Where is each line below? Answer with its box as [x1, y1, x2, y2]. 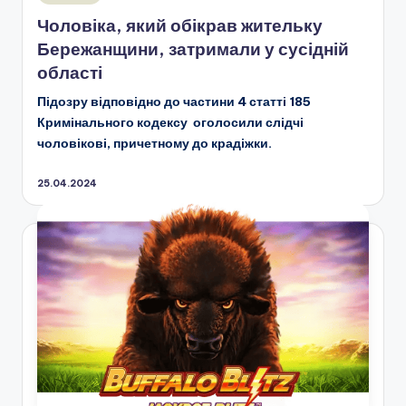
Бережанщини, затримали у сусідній [37, 38, 349, 61]
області [37, 62, 102, 84]
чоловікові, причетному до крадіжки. [37, 135, 272, 152]
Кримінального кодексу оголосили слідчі [37, 114, 304, 131]
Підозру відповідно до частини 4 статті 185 [37, 93, 311, 111]
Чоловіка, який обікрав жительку [37, 14, 323, 37]
